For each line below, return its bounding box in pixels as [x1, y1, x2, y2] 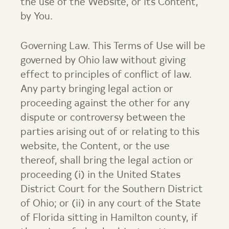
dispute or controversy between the [20, 113, 186, 123]
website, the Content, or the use [20, 142, 170, 152]
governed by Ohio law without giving [20, 56, 186, 66]
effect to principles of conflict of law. [20, 70, 192, 80]
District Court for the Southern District [20, 185, 203, 195]
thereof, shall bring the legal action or [20, 156, 193, 166]
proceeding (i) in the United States [20, 170, 180, 180]
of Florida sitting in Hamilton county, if [20, 213, 198, 223]
